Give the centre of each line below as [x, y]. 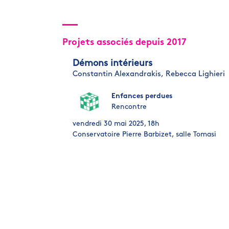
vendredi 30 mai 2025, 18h [116, 124]
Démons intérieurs [112, 63]
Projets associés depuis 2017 [124, 42]
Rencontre [129, 107]
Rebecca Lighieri [195, 74]
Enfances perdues [142, 96]
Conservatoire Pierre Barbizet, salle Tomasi [144, 134]
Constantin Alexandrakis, [118, 74]
